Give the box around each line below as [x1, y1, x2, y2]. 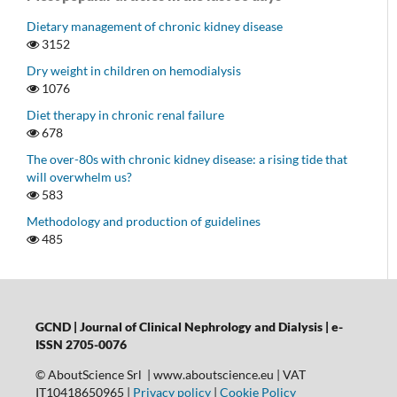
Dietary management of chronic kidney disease [27, 19, 283, 35]
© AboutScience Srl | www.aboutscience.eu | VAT [35, 366, 306, 382]
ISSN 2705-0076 [35, 336, 129, 352]
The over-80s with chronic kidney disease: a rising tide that [27, 152, 347, 167]
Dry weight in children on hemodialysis [27, 63, 241, 79]
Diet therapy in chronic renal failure [27, 107, 224, 123]
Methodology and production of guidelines [27, 213, 261, 229]
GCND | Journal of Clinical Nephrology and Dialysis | [35, 318, 331, 334]
